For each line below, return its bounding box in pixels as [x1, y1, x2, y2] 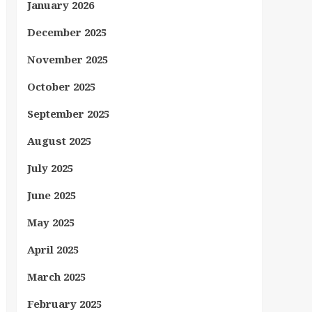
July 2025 [26, 161, 73, 175]
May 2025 [26, 215, 75, 229]
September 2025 [26, 107, 109, 120]
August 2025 [26, 134, 91, 148]
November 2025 [26, 52, 108, 66]
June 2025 [26, 188, 76, 202]
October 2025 [26, 79, 95, 93]
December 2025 [26, 25, 107, 39]
